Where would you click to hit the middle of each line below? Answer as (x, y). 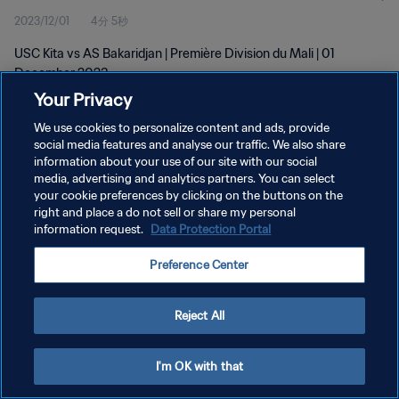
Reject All (199, 316)
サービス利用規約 (57, 217)
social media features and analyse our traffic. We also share (190, 145)
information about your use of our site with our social (176, 162)
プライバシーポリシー (68, 186)
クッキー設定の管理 (62, 248)
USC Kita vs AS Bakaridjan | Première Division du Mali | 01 (175, 53)
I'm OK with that (199, 366)
